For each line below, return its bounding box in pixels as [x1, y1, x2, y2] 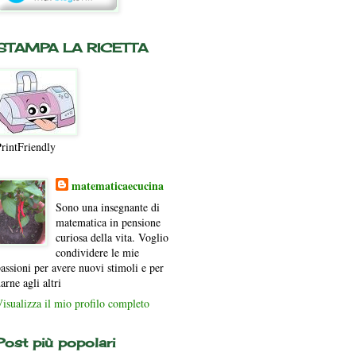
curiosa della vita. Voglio [56, 230, 168, 245]
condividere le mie [56, 245, 139, 260]
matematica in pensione [56, 215, 161, 230]
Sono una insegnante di [56, 199, 160, 215]
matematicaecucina [72, 177, 164, 194]
